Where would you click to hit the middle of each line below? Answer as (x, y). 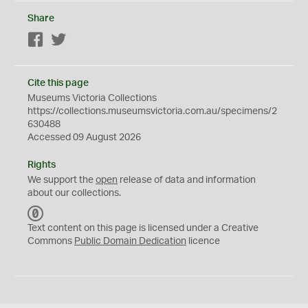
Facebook (66, 41)
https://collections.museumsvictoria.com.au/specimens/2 (152, 111)
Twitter (81, 41)
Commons (51, 241)
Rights (42, 165)
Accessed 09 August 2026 (84, 137)
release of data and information (187, 180)
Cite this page (58, 83)
